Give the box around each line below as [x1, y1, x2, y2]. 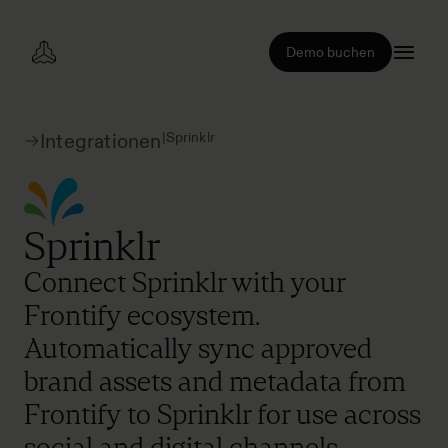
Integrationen [40, 129, 162, 153]
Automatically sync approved [24, 331, 372, 365]
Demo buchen [286, 43, 375, 61]
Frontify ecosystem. [24, 298, 259, 332]
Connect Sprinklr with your [24, 265, 345, 299]
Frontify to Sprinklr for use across [24, 397, 421, 431]
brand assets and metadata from [24, 364, 406, 398]
